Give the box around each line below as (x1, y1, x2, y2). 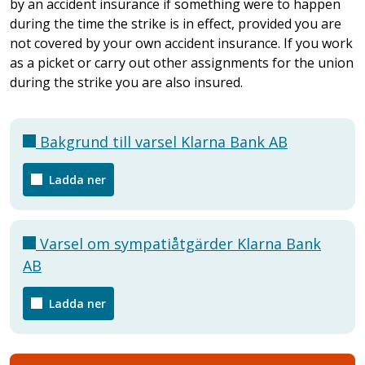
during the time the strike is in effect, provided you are (10, 14, 341, 33)
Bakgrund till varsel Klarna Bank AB (36, 131, 288, 152)
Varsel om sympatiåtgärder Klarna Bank (36, 233, 321, 253)
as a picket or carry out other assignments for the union (10, 53, 354, 72)
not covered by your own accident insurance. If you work (10, 33, 353, 52)
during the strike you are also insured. (10, 73, 243, 91)
